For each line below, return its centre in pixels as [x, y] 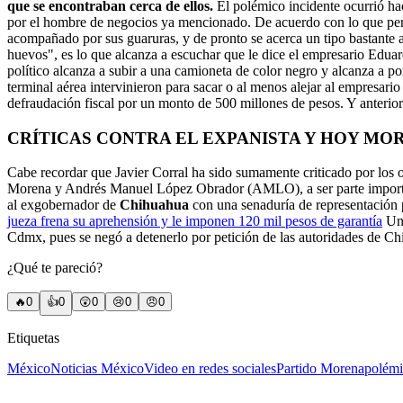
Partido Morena [320, 369]
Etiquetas [33, 338]
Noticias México [97, 369]
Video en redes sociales [210, 369]
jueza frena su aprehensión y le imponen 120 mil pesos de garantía [195, 221]
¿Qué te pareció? [55, 268]
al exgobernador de [63, 205]
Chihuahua [154, 205]
